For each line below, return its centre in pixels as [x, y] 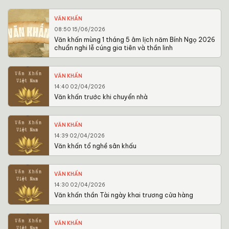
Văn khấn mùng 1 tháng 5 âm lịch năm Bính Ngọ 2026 [135, 40]
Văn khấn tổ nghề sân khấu [95, 146]
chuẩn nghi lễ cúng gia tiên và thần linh [113, 48]
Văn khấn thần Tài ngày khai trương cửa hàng [124, 195]
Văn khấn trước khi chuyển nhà [101, 97]
